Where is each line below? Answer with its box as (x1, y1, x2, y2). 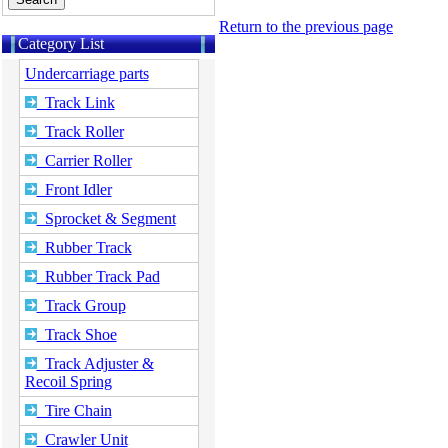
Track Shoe (36, 326, 117, 343)
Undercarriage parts (24, 65, 149, 82)
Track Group (36, 297, 126, 314)
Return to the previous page (219, 18, 393, 35)
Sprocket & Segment (36, 210, 176, 227)
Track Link (36, 94, 115, 111)
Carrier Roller (36, 152, 132, 169)
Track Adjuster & (36, 355, 154, 372)
